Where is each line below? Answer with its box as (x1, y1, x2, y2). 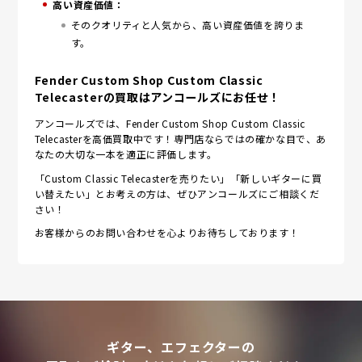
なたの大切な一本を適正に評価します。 (34, 147, 217, 162)
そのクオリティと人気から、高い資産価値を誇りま (70, 18, 305, 32)
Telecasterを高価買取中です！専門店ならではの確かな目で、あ (34, 132, 326, 146)
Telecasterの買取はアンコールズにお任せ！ (34, 89, 281, 106)
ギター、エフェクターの (107, 336, 255, 356)
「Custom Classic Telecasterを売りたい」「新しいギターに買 (34, 170, 322, 185)
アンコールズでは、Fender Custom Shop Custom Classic (34, 116, 305, 131)
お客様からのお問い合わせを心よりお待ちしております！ (34, 225, 300, 239)
